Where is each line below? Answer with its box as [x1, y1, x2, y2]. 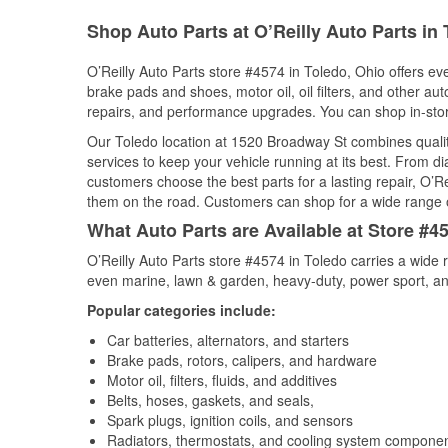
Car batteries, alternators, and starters [107, 330, 349, 350]
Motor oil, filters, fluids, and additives [107, 370, 337, 390]
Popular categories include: [87, 300, 276, 320]
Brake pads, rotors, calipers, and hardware [107, 350, 377, 370]
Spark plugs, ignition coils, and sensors [107, 410, 353, 430]
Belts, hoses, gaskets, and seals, [107, 390, 314, 410]
